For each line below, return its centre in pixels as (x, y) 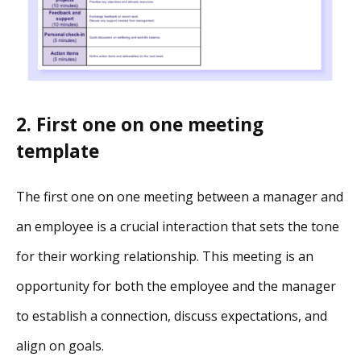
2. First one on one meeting (140, 125)
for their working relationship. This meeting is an (165, 257)
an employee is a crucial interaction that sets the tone (178, 227)
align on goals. (60, 346)
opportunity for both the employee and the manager (176, 286)
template (58, 151)
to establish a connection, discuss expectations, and (172, 316)
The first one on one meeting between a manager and (180, 197)
